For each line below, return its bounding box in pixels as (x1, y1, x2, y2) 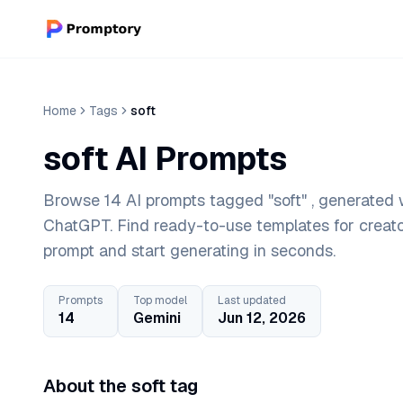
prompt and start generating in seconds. (43, 240, 336, 261)
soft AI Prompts (43, 138, 287, 180)
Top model (133, 293, 187, 308)
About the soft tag (43, 374, 198, 398)
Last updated (218, 293, 286, 308)
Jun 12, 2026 (218, 309, 306, 327)
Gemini (133, 309, 181, 327)
